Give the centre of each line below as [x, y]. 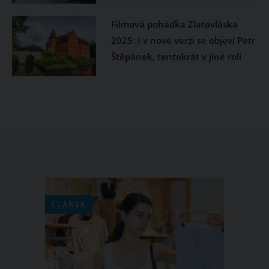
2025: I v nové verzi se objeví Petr [183, 40]
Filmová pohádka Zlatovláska [174, 24]
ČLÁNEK [69, 204]
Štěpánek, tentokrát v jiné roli [176, 56]
